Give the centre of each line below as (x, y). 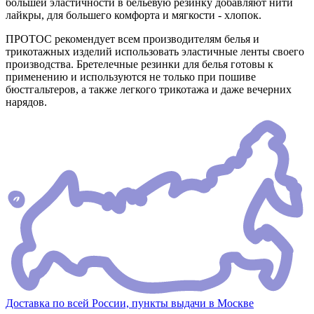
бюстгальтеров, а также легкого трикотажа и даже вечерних (149, 90)
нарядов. (26, 102)
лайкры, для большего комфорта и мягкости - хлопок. (134, 15)
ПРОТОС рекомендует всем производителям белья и (132, 39)
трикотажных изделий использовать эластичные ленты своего (155, 52)
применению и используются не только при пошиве (131, 77)
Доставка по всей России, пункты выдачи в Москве (130, 303)
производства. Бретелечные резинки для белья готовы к (139, 64)
